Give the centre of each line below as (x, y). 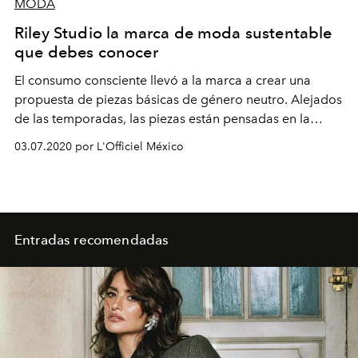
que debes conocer (86, 52)
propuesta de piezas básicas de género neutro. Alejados (178, 99)
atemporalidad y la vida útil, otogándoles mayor (155, 137)
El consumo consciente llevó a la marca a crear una (163, 80)
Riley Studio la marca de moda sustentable (173, 32)
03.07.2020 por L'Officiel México (99, 146)
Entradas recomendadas (92, 239)
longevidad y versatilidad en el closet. (124, 157)
